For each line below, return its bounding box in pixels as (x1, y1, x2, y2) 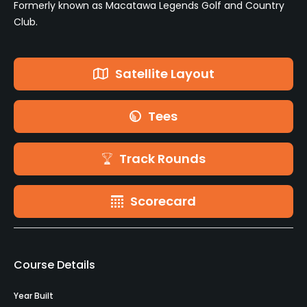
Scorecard (130, 192, 196, 210)
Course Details (14, 256, 95, 273)
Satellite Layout (114, 64, 214, 82)
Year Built (14, 289, 53, 302)
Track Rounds (119, 149, 206, 167)
